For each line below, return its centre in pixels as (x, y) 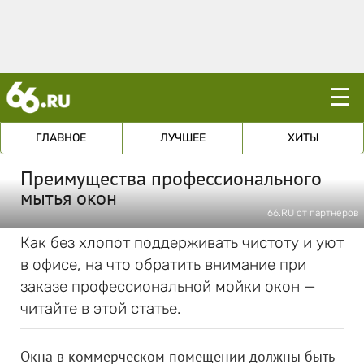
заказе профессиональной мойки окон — (168, 286)
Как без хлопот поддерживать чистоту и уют (182, 243)
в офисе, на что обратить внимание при (163, 264)
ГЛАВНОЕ (61, 138)
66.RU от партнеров (313, 213)
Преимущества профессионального (171, 178)
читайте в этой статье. (101, 308)
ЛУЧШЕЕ (182, 138)
